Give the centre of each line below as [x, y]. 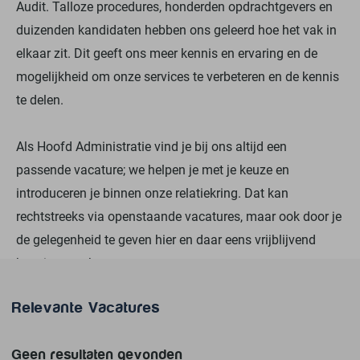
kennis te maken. [64, 262]
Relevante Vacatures [86, 307]
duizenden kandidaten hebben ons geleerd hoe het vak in [176, 29]
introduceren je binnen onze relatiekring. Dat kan [152, 192]
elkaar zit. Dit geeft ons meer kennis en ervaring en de [167, 53]
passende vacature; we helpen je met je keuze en [153, 169]
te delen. [40, 99]
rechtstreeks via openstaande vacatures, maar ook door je [179, 216]
